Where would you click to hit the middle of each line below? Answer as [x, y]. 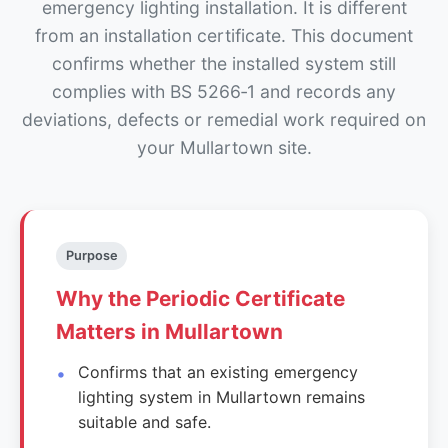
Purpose [91, 255]
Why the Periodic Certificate [200, 298]
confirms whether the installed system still [224, 63]
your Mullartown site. [224, 147]
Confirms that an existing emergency [218, 371]
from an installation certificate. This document [224, 35]
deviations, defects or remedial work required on [224, 119]
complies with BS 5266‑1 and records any [224, 91]
